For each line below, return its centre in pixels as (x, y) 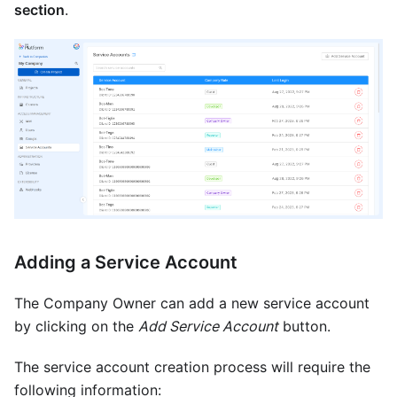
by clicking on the (76, 326)
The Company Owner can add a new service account (192, 303)
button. (304, 326)
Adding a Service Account (126, 262)
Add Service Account (208, 326)
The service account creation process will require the (192, 366)
